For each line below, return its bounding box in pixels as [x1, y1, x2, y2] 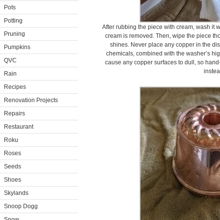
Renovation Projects [4, 97, 58, 104]
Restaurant [4, 123, 33, 130]
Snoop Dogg [4, 203, 38, 210]
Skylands [4, 190, 28, 196]
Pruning [4, 30, 25, 37]
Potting [4, 17, 23, 24]
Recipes [4, 83, 26, 90]
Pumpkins [4, 44, 30, 51]
